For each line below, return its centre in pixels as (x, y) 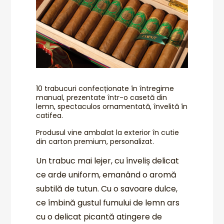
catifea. (50, 115)
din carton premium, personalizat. (95, 141)
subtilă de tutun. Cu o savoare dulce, (107, 188)
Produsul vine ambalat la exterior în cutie (108, 132)
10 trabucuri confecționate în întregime (105, 88)
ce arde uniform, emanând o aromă (106, 174)
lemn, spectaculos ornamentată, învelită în (112, 106)
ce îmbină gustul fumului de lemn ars (108, 202)
